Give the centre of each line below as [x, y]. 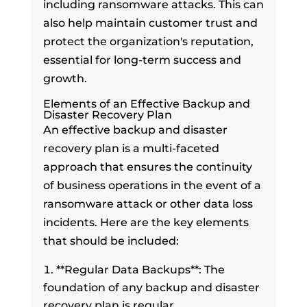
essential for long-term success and [142, 60]
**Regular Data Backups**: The [140, 269]
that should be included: [111, 241]
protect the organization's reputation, [148, 41]
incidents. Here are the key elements [146, 222]
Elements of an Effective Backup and [146, 103]
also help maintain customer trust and [150, 23]
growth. [65, 78]
